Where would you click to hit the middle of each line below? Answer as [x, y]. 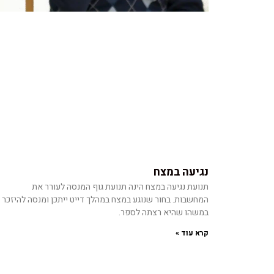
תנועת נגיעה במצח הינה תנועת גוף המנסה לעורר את [120, 187]
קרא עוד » [192, 233]
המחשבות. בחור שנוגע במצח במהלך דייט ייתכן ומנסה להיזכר [105, 199]
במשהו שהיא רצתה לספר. [164, 212]
